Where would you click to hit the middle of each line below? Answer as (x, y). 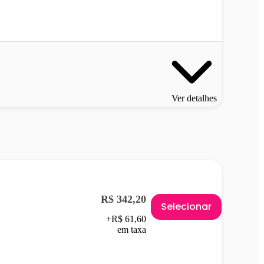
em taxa (132, 229)
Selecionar (186, 206)
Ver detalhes (194, 98)
